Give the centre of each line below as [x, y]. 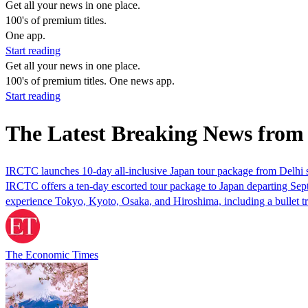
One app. [25, 35]
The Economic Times [52, 254]
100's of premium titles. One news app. [90, 81]
